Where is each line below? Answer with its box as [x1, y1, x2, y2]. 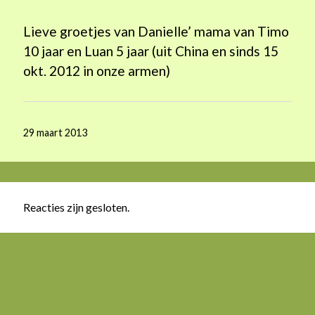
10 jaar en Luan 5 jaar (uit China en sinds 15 [23, 42, 279, 59]
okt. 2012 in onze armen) [23, 62, 171, 79]
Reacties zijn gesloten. [23, 200, 130, 214]
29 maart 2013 [23, 127, 88, 139]
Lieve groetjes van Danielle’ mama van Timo [23, 22, 290, 39]
